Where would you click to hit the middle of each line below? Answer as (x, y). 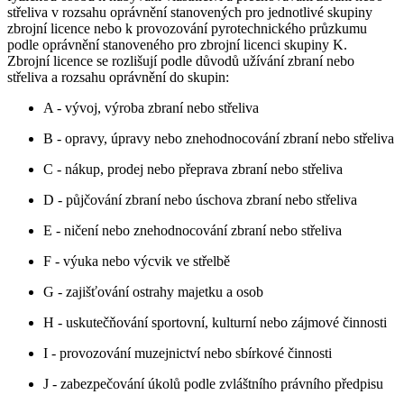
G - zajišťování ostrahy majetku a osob (153, 291)
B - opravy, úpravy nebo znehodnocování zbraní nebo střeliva (219, 138)
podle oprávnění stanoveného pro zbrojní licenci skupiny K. (177, 44)
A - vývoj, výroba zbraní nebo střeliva (151, 107)
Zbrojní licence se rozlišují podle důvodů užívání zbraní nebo (181, 60)
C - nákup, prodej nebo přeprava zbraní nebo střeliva (193, 169)
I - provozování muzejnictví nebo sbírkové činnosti (188, 353)
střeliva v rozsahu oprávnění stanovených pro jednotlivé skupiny (190, 12)
